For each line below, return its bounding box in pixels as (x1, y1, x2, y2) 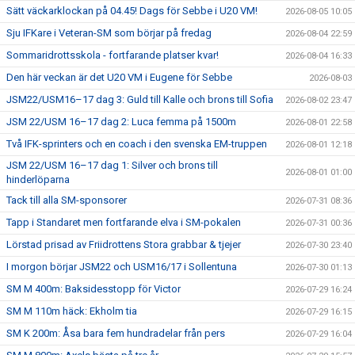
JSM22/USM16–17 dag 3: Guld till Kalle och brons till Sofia (6, 94, 273, 105)
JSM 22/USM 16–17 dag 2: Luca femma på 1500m (6, 116, 236, 128)
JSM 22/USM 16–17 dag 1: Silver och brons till (6, 159, 218, 171)
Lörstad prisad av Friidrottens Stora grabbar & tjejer (6, 239, 241, 250)
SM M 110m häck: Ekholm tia (6, 305, 137, 317)
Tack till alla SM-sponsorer (6, 194, 127, 206)
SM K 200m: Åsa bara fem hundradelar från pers (6, 327, 225, 339)
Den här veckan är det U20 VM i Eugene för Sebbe (6, 71, 232, 83)
